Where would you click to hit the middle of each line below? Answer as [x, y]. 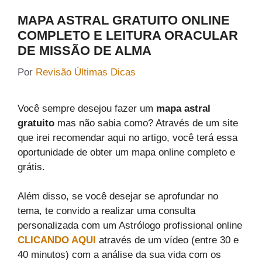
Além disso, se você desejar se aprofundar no [118, 196]
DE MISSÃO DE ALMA [85, 51]
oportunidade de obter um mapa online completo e [126, 152]
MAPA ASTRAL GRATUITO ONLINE [124, 20]
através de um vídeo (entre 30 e [169, 240]
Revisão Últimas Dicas [86, 72]
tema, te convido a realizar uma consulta [106, 211]
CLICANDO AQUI [57, 240]
